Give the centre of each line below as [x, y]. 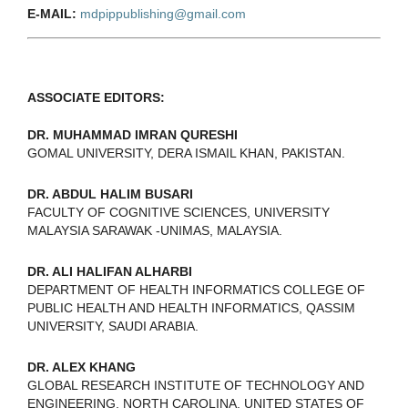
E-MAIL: [54, 13]
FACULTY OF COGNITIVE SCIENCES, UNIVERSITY [178, 212]
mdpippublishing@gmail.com [163, 13]
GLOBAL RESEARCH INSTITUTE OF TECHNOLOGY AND [196, 385]
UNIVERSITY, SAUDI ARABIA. [113, 326]
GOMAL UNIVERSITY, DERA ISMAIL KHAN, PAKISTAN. [186, 153]
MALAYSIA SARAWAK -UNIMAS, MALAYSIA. [155, 230]
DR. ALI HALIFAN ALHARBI [110, 271]
